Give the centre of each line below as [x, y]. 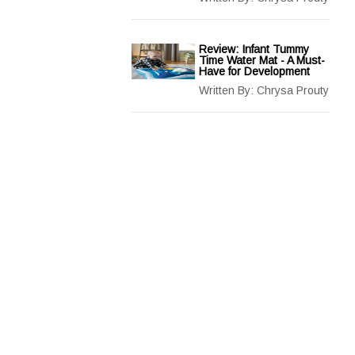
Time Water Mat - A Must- [262, 60]
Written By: [228, 90]
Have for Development [254, 71]
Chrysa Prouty [293, 90]
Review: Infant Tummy [254, 49]
